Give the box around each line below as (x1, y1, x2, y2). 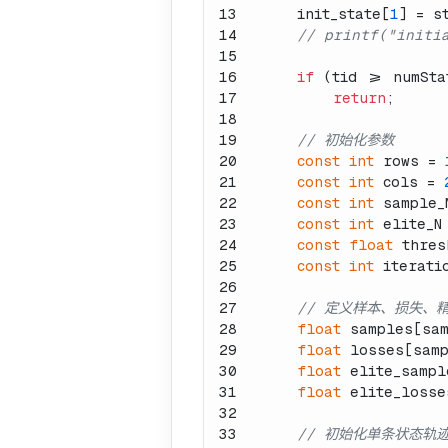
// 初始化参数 (297, 131, 394, 148)
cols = (374, 173, 444, 190)
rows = (374, 152, 445, 169)
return (333, 89, 386, 106)
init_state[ (261, 5, 390, 22)
